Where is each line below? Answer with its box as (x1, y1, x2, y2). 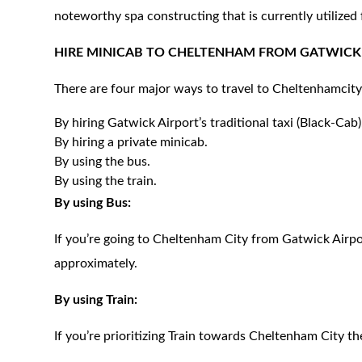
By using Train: (54, 293, 138, 306)
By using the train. (54, 175, 158, 187)
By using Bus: (54, 196, 132, 209)
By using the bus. (54, 155, 151, 168)
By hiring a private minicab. (54, 136, 208, 149)
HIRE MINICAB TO (54, 46, 169, 59)
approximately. (54, 257, 138, 270)
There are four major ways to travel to (54, 82, 273, 95)
